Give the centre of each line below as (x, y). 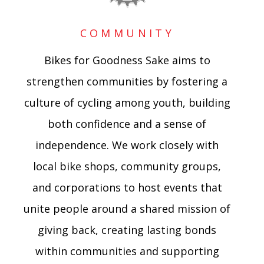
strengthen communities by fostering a (127, 82)
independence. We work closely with (127, 145)
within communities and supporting (127, 251)
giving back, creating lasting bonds (127, 230)
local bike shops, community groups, (127, 166)
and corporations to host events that (127, 188)
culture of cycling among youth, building (127, 103)
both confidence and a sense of (127, 124)
